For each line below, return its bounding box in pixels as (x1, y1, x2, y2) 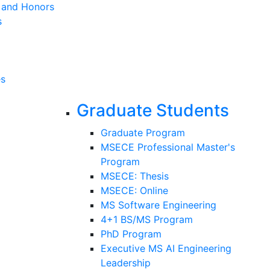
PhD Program (101, 227, 162, 240)
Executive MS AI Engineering (101, 242, 232, 254)
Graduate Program (101, 126, 186, 139)
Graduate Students (77, 99, 230, 121)
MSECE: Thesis (101, 169, 169, 182)
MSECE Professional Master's (101, 140, 236, 153)
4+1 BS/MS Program (101, 213, 193, 225)
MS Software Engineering (101, 198, 217, 211)
